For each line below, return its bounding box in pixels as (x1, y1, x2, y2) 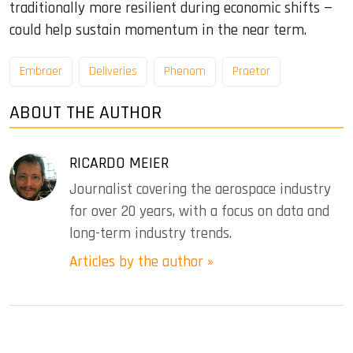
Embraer (20, 63, 62, 80)
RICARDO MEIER (69, 153, 169, 174)
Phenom (164, 63, 206, 80)
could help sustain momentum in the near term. (9, 20, 307, 40)
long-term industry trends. (69, 224, 232, 244)
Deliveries (89, 63, 137, 80)
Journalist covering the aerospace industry (69, 180, 331, 200)
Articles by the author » (69, 252, 214, 273)
